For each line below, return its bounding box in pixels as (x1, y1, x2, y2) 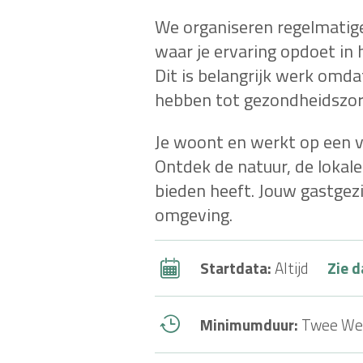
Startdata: (200, 256, 275, 280)
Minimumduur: (200, 312, 301, 336)
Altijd (275, 256, 308, 280)
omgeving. (155, 201, 233, 229)
